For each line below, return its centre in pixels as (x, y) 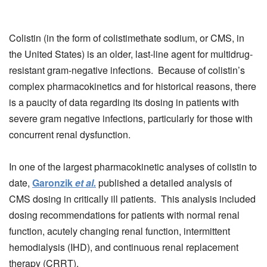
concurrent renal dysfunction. (70, 134)
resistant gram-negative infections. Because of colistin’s (127, 70)
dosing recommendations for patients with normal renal (124, 215)
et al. (86, 183)
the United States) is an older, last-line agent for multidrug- (131, 54)
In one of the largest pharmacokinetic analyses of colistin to (133, 167)
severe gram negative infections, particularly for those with (131, 118)
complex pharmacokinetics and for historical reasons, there (133, 86)
